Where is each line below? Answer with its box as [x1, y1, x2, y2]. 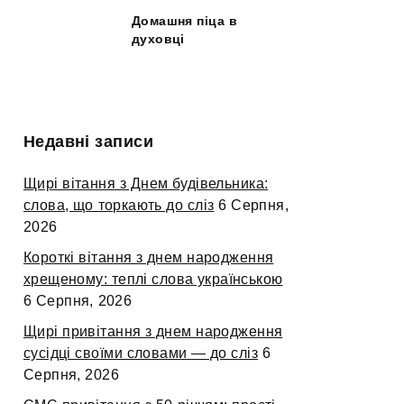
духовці [132, 32, 185, 47]
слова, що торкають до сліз [23, 197, 215, 214]
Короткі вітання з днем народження [23, 250, 274, 266]
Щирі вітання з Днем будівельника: [23, 176, 269, 192]
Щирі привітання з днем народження [23, 324, 283, 340]
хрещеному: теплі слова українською [23, 271, 283, 288]
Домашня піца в [132, 14, 238, 29]
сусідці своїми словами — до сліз [23, 345, 259, 362]
